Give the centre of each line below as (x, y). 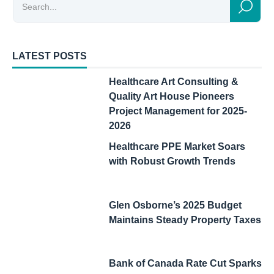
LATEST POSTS (50, 56)
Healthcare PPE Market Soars (177, 147)
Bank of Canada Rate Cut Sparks (185, 264)
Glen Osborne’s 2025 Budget (175, 205)
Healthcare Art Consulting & (173, 82)
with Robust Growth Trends (172, 161)
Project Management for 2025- (178, 111)
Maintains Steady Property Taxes (185, 220)
